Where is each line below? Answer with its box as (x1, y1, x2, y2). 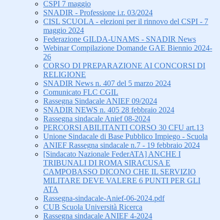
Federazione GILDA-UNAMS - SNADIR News (43, 35, 196, 44)
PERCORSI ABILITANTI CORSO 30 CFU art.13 (43, 123, 204, 132)
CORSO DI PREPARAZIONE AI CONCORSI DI (43, 61, 205, 70)
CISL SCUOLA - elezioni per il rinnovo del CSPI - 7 (43, 17, 208, 26)
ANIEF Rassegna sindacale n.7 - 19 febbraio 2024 (43, 141, 200, 150)
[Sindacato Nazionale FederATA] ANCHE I (43, 150, 181, 159)
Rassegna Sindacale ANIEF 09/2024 (43, 97, 157, 106)
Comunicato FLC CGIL (43, 88, 118, 97)
